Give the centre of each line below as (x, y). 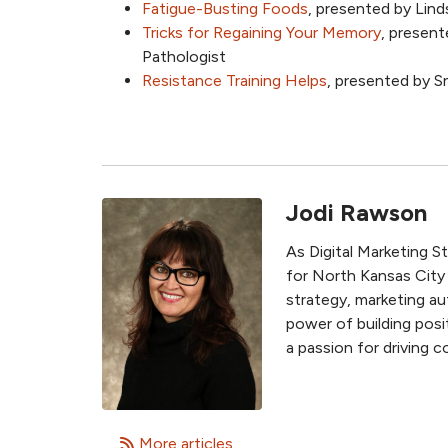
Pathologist (184, 57)
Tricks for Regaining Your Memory (261, 33)
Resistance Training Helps (234, 81)
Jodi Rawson (356, 213)
